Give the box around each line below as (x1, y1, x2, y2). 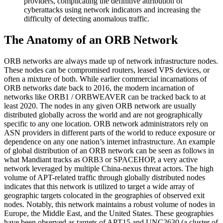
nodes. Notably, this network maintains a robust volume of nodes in (4, 200, 215, 209)
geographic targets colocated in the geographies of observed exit (4, 191, 205, 200)
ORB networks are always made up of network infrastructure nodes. (4, 56, 218, 65)
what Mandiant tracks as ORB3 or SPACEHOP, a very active (4, 155, 198, 164)
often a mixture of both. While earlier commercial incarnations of (4, 74, 207, 83)
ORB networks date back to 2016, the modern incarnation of (4, 83, 194, 92)
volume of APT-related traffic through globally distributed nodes (4, 173, 205, 182)
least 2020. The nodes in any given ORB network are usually (4, 101, 196, 110)
